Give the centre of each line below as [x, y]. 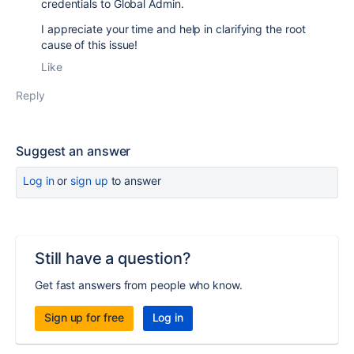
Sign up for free [84, 317]
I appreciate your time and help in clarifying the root [173, 29]
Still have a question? [113, 258]
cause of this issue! [90, 45]
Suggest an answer [73, 151]
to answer [134, 181]
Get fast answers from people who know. [139, 285]
